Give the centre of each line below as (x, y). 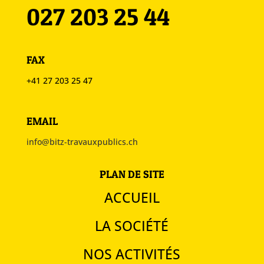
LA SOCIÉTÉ (132, 225)
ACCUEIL (132, 197)
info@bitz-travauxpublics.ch (82, 141)
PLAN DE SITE (132, 174)
